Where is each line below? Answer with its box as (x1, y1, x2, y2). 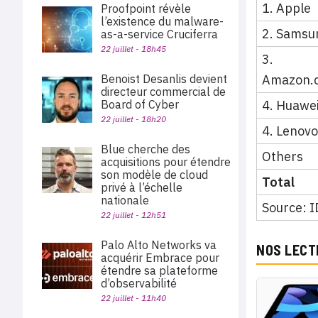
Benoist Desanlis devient (101, 72, 227, 86)
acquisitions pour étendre (101, 155, 231, 169)
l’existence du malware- (101, 14, 224, 28)
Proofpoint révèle (101, 1, 191, 16)
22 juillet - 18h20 (101, 114, 166, 124)
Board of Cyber (101, 97, 179, 111)
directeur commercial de (101, 84, 226, 99)
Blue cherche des (101, 142, 190, 156)
